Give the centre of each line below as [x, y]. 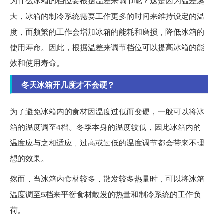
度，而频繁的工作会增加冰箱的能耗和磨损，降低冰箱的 [107, 31]
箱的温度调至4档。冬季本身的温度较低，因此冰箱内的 [105, 127]
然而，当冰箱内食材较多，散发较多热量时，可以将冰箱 [107, 178]
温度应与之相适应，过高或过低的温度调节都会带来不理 [107, 142]
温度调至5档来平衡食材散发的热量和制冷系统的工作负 [105, 194]
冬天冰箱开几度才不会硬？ [68, 84]
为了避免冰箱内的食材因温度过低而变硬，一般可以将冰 [107, 111]
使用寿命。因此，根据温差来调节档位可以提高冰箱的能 [107, 47]
